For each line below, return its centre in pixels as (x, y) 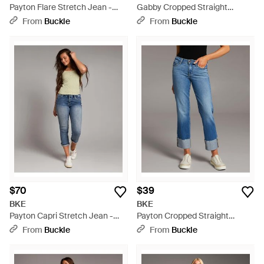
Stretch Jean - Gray (174, 19)
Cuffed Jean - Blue (171, 227)
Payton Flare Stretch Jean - (61, 7)
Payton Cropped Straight (183, 216)
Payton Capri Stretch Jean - (61, 216)
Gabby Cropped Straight (182, 7)
